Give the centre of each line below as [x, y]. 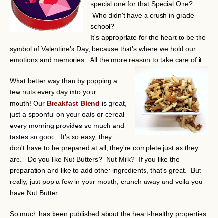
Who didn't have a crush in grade [142, 15]
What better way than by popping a [64, 81]
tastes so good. [34, 137]
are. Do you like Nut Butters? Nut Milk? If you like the [95, 159]
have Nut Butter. [35, 193]
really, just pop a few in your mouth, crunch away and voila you [106, 182]
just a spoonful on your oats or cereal [67, 114]
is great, [114, 103]
